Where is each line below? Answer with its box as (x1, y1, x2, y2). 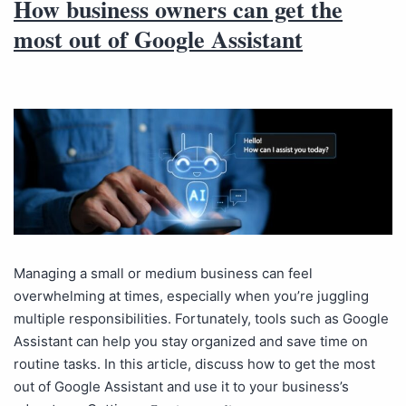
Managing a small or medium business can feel (14, 264, 313, 282)
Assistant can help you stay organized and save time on (14, 332, 368, 350)
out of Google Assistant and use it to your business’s (14, 377, 349, 395)
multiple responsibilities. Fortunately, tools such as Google (14, 309, 389, 327)
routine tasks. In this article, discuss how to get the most (14, 354, 375, 372)
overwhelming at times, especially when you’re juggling (14, 286, 369, 304)
